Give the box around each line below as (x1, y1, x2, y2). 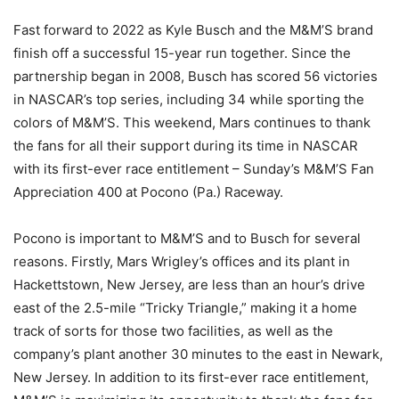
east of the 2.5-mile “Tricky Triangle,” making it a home (13, 298, 357, 316)
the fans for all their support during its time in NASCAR (13, 136, 358, 154)
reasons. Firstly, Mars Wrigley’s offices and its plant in (13, 252, 350, 270)
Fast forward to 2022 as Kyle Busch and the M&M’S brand (13, 20, 373, 38)
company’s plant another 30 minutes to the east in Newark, (13, 345, 383, 362)
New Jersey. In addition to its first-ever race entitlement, (13, 368, 369, 386)
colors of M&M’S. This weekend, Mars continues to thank (13, 113, 370, 131)
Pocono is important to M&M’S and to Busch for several (13, 229, 361, 247)
